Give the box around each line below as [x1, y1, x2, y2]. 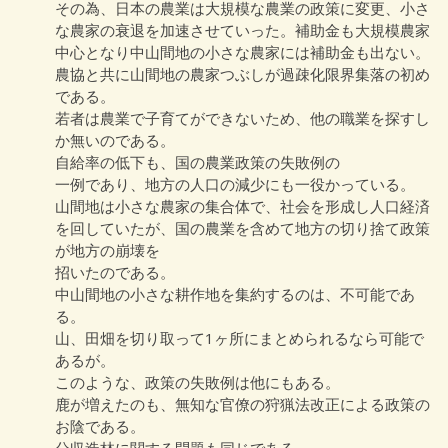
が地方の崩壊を [55, 239, 160, 260]
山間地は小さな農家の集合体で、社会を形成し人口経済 [55, 195, 430, 216]
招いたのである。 [55, 261, 175, 282]
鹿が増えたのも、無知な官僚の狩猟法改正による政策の [55, 393, 430, 414]
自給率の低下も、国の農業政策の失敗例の [55, 151, 340, 172]
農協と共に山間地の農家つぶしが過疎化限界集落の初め [55, 63, 430, 84]
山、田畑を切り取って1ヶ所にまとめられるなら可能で [55, 327, 424, 348]
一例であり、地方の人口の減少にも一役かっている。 [55, 173, 415, 194]
